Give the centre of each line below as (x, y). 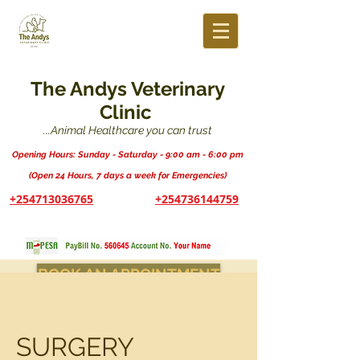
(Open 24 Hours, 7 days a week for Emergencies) (128, 176)
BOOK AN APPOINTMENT (129, 274)
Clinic (125, 112)
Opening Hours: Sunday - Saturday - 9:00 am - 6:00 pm (128, 155)
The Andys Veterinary (128, 89)
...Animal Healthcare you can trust (128, 130)
